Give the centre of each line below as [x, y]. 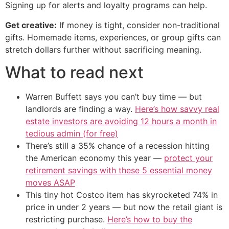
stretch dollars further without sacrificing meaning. [103, 49]
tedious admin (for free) [72, 133]
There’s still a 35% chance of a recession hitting [118, 146]
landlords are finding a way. [80, 109]
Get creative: [31, 25]
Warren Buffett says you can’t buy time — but [114, 97]
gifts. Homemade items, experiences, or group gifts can [113, 37]
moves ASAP [50, 182]
